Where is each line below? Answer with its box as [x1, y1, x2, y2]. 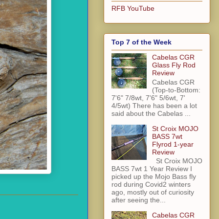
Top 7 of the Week [111, 38, 172, 46]
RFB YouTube [111, 4, 154, 13]
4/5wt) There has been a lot [111, 101, 197, 109]
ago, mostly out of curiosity [111, 188, 194, 197]
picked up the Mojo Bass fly [111, 173, 196, 181]
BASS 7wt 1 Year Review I [111, 165, 192, 173]
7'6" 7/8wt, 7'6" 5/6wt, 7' [111, 93, 185, 102]
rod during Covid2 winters [111, 180, 191, 189]
